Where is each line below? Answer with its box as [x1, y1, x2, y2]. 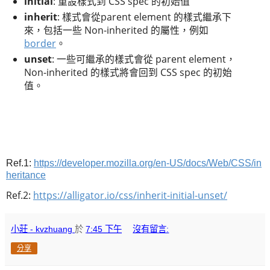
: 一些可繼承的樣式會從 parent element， [52, 52, 236, 66]
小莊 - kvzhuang [11, 224, 72, 234]
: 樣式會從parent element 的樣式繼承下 [57, 10, 231, 24]
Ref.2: [6, 188, 33, 202]
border [24, 36, 56, 50]
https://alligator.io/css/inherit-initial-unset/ [33, 188, 227, 202]
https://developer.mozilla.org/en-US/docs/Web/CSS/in [34, 158, 262, 169]
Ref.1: [6, 158, 34, 169]
